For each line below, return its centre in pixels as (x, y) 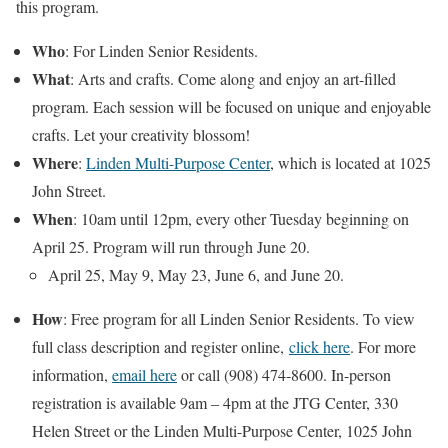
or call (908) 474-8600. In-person (284, 375)
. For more (383, 347)
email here (144, 375)
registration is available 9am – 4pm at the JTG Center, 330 (215, 403)
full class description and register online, (160, 347)
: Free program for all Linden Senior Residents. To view (239, 319)
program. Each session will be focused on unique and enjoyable (231, 107)
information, (72, 375)
